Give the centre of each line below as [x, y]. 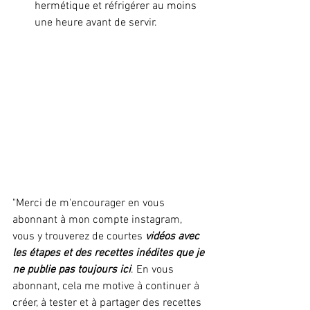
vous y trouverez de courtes [79, 237]
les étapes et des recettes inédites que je [110, 254]
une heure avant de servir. [96, 23]
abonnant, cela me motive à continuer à [107, 287]
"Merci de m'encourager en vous [90, 204]
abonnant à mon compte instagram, [99, 220]
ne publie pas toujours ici [72, 270]
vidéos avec [174, 237]
